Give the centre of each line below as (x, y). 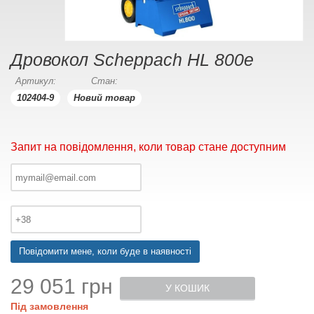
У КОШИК (187, 288)
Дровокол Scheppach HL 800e (132, 60)
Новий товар (104, 98)
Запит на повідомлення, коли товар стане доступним (148, 147)
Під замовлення (49, 306)
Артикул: (35, 81)
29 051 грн (62, 286)
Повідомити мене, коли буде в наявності (105, 251)
